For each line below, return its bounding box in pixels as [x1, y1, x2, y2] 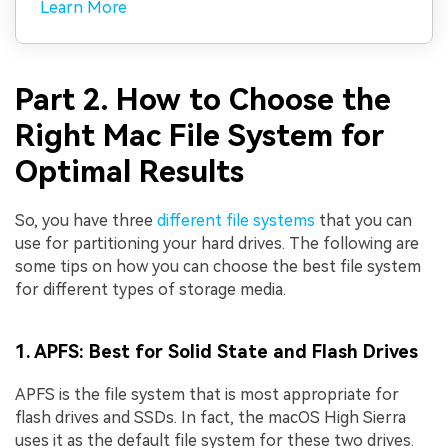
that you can [315, 211, 412, 231]
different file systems [157, 211, 315, 231]
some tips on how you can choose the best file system [15, 257, 421, 277]
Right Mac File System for [15, 118, 384, 154]
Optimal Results [15, 154, 244, 190]
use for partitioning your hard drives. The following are [15, 234, 419, 254]
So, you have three [15, 211, 157, 231]
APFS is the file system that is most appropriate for [15, 385, 399, 405]
